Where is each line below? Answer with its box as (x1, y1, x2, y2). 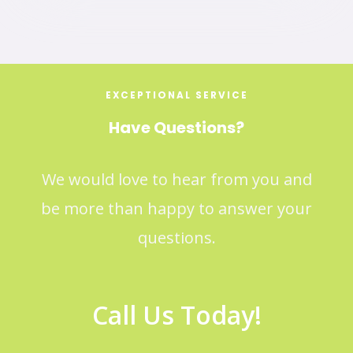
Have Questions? (109, 117, 244, 139)
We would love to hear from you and (41, 169, 312, 191)
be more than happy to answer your (41, 198, 312, 220)
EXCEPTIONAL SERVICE (105, 89, 248, 102)
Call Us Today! (91, 298, 262, 333)
